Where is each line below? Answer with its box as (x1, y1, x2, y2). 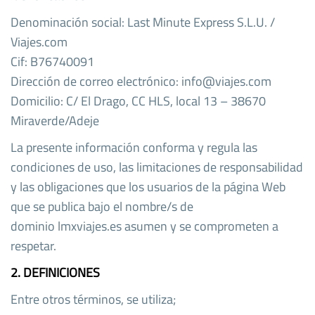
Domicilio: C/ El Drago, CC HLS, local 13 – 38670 (11, 91, 266, 110)
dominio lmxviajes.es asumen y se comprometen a (11, 216, 278, 236)
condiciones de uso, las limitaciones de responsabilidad (11, 157, 303, 176)
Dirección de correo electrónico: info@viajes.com (11, 71, 271, 91)
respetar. (11, 236, 56, 255)
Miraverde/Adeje (11, 110, 99, 130)
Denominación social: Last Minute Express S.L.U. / (11, 12, 275, 32)
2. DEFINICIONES (11, 262, 100, 282)
